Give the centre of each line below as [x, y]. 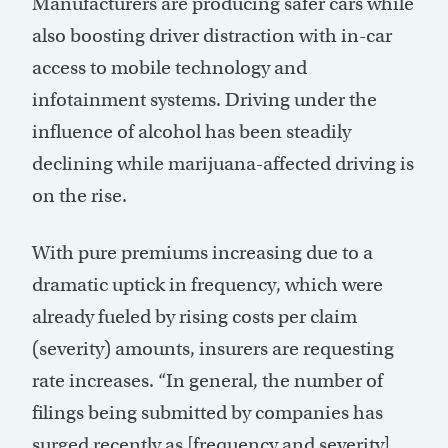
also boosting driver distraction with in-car [212, 36]
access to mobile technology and [169, 68]
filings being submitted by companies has [207, 413]
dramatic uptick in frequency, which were [207, 285]
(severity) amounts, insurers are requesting [213, 349]
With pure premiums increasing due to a [202, 253]
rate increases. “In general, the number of [207, 381]
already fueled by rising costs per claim [194, 317]
